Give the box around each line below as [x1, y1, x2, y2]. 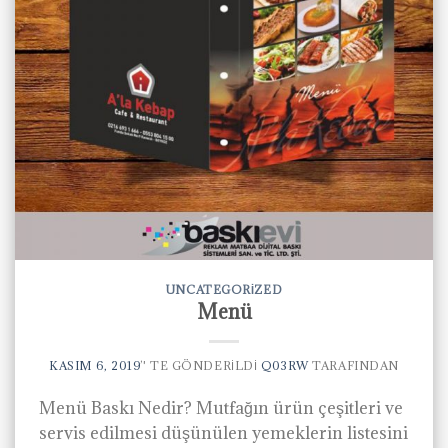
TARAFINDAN [308, 358, 399, 374]
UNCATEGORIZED [165, 281, 283, 297]
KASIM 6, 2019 [49, 358, 141, 374]
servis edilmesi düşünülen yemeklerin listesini [39, 422, 408, 445]
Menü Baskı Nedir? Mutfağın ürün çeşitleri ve [39, 397, 403, 420]
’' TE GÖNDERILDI [140, 358, 258, 374]
